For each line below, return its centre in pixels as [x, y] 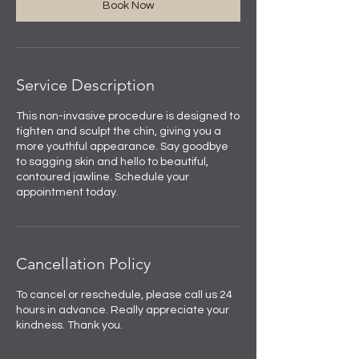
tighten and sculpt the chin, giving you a [119, 131]
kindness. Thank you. [69, 325]
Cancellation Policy [83, 264]
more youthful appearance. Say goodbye [122, 147]
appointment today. [67, 192]
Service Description [85, 85]
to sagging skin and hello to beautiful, [112, 162]
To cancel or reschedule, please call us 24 [124, 295]
